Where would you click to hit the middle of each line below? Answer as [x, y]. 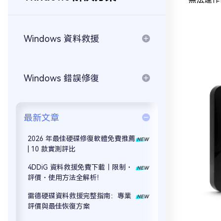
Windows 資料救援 [61, 39]
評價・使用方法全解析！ [66, 178]
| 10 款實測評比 [52, 149]
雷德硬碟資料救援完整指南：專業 [79, 196]
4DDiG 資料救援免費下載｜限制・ [80, 167]
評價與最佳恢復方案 [59, 206]
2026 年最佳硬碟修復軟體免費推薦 [81, 139]
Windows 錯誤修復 [61, 78]
